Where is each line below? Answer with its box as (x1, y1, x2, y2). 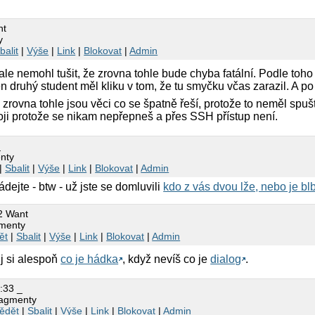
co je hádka (60, 253, 119, 266)
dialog (210, 253, 242, 266)
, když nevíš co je (122, 253, 211, 266)
